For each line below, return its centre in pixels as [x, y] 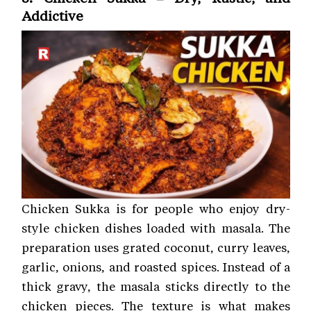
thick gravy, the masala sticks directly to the [156, 286]
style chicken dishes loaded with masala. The [156, 227]
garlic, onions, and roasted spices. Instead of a [156, 266]
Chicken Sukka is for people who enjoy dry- [156, 208]
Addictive [52, 16]
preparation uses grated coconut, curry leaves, [156, 247]
